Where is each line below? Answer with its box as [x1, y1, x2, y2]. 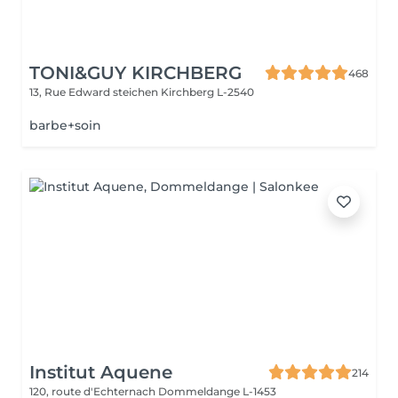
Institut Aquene [29, 362, 172, 383]
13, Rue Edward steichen [29, 85, 161, 99]
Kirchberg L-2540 [161, 85, 254, 99]
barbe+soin [29, 117, 101, 133]
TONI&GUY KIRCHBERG [29, 62, 242, 84]
